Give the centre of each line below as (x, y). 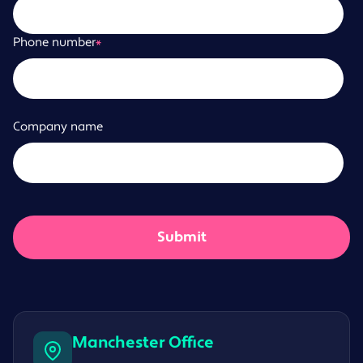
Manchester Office (143, 343)
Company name (58, 127)
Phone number (54, 43)
